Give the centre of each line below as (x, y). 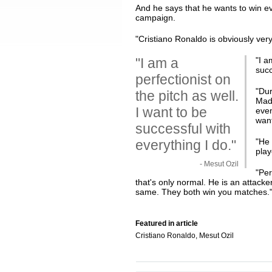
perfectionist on (183, 80)
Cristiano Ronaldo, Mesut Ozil (184, 236)
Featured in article (166, 223)
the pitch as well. (187, 96)
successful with (183, 129)
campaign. (155, 18)
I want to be (171, 112)
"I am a (157, 63)
